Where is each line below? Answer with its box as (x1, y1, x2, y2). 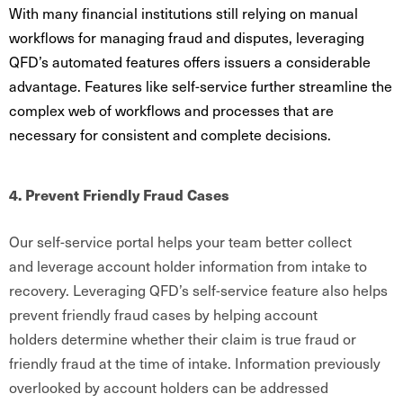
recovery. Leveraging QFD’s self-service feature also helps (9, 279, 388, 300)
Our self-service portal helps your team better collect (9, 230, 352, 252)
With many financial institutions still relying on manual (9, 2, 358, 23)
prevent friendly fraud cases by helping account (9, 303, 318, 325)
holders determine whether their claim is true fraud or (9, 327, 356, 349)
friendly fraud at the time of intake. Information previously (9, 352, 381, 373)
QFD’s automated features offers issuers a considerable (9, 50, 371, 72)
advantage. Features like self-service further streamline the (9, 75, 392, 96)
